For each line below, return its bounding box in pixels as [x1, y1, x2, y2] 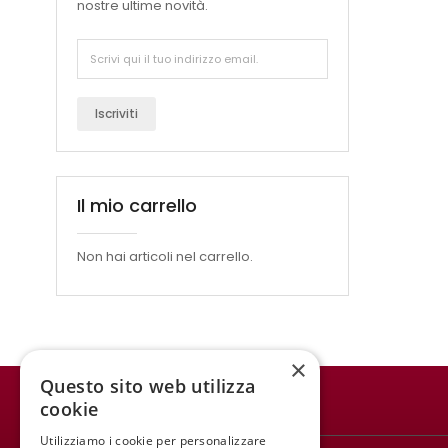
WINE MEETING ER [56, 398, 181, 422]
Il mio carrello [77, 193, 197, 218]
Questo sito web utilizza [40, 374, 256, 398]
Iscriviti [95, 105, 138, 122]
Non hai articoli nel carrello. [77, 247, 253, 266]
